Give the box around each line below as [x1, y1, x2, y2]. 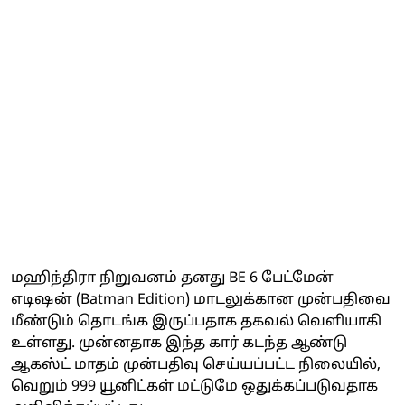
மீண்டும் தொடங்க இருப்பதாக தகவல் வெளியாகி [11, 312, 381, 331]
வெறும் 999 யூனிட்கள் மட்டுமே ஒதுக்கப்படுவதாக [11, 377, 378, 396]
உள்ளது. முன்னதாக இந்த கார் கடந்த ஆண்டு [11, 334, 347, 353]
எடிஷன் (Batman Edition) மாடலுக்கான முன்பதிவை [11, 290, 391, 309]
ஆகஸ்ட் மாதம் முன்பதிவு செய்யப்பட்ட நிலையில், [11, 355, 381, 374]
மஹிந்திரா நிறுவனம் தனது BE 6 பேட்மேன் [11, 268, 334, 287]
